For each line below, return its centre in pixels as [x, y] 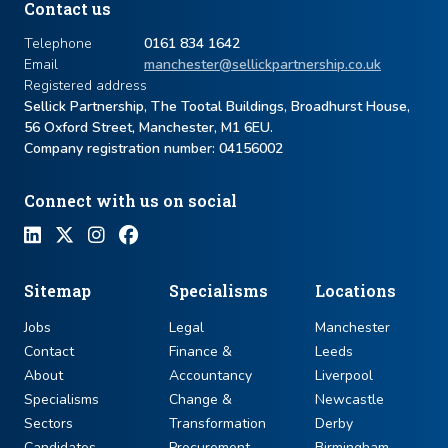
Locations [355, 291]
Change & [201, 400]
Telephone [58, 44]
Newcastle [349, 400]
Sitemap [57, 291]
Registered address [85, 86]
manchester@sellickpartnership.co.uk [262, 65]
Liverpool [343, 376]
